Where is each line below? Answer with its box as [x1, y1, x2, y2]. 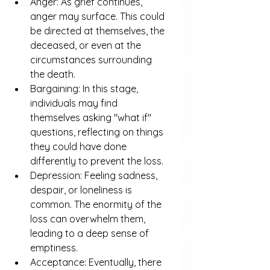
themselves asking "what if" [30, 111, 154, 124]
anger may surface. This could [30, 10, 167, 22]
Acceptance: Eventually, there [30, 256, 164, 268]
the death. [30, 68, 75, 80]
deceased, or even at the [30, 39, 143, 51]
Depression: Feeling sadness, [30, 169, 160, 181]
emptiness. [30, 242, 78, 254]
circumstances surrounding [30, 54, 154, 66]
